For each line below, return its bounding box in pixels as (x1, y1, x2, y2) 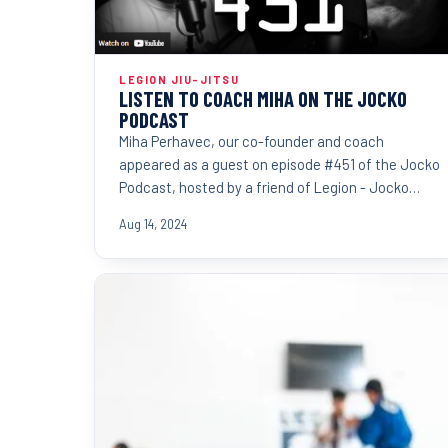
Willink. (119, 200, 162, 219)
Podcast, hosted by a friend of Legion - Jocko (119, 177, 409, 196)
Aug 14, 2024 (119, 216, 187, 231)
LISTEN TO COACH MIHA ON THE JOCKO (119, 85, 407, 111)
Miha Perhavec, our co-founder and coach (119, 131, 384, 150)
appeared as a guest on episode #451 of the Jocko (119, 154, 440, 173)
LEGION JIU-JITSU (119, 72, 240, 86)
